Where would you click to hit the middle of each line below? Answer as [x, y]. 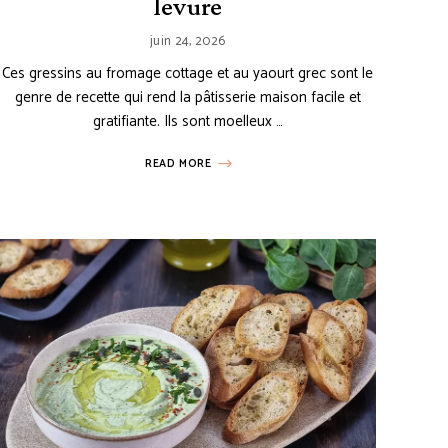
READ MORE [178, 164]
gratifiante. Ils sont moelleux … [187, 122]
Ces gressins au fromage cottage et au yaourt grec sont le [188, 74]
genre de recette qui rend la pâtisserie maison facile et [187, 98]
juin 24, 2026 [188, 42]
